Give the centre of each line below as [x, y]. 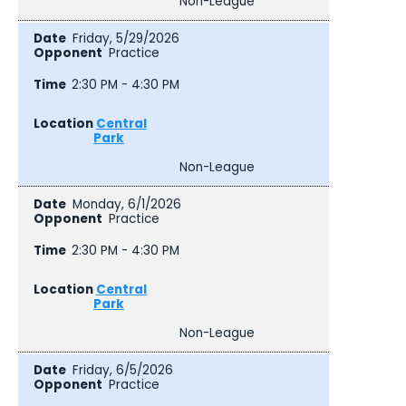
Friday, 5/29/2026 [126, 39]
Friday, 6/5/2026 [122, 371]
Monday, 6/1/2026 [126, 205]
